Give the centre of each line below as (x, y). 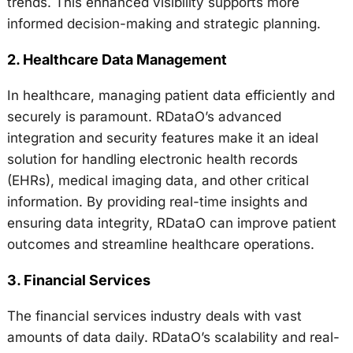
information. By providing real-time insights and (157, 202)
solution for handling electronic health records (152, 160)
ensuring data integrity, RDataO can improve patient (171, 223)
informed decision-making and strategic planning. (163, 24)
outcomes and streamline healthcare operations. (160, 245)
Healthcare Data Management (124, 60)
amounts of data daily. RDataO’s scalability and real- (173, 338)
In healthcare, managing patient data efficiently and (171, 96)
